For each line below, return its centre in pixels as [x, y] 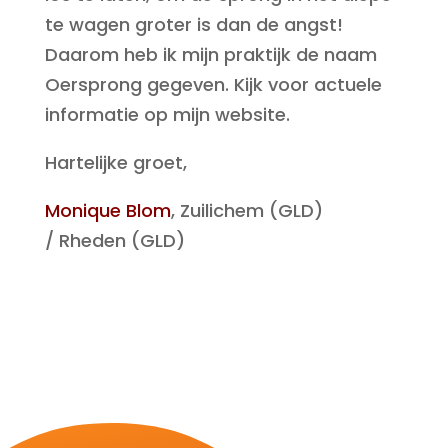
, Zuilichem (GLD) [246, 210]
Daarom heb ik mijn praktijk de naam [210, 54]
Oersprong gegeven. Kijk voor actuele [213, 84]
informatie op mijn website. [167, 114]
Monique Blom [107, 210]
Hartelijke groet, [115, 162]
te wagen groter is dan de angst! [193, 24]
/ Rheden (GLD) [114, 240]
